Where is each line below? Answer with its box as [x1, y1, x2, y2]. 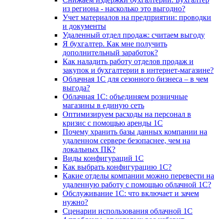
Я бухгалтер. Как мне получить [63, 39, 167, 48]
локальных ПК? [63, 145, 115, 153]
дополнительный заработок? [63, 48, 158, 57]
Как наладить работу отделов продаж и [63, 57, 194, 66]
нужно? [63, 197, 88, 206]
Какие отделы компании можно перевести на [63, 171, 214, 180]
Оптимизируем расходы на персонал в [63, 109, 191, 118]
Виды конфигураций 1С [63, 153, 144, 162]
